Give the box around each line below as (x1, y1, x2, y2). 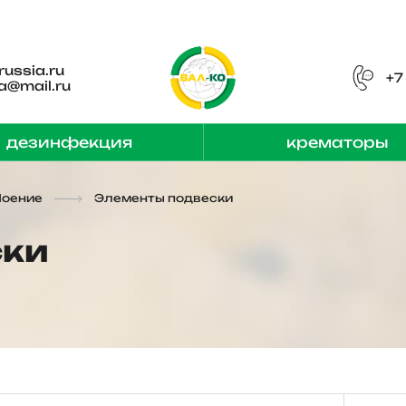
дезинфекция (5, 132, 132, 151)
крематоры (285, 132, 388, 151)
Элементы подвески (94, 190, 233, 205)
